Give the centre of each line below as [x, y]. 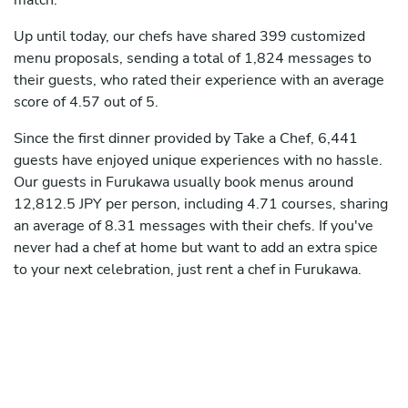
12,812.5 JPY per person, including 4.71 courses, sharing [201, 204]
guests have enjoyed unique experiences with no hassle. [198, 161]
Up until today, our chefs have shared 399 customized [189, 37]
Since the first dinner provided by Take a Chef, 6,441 [186, 139]
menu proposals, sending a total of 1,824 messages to [193, 59]
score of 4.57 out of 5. [86, 102]
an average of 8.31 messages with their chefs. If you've [194, 226]
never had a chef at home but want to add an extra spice [196, 248]
